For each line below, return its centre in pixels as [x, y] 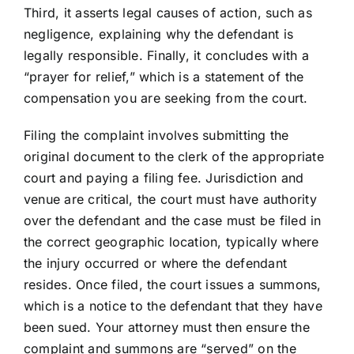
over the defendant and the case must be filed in [172, 221]
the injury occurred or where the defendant [155, 264]
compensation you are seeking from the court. [166, 98]
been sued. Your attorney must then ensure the [166, 328]
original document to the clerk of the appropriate [173, 157]
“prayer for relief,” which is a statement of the [164, 77]
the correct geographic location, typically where [171, 242]
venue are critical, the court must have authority [170, 200]
